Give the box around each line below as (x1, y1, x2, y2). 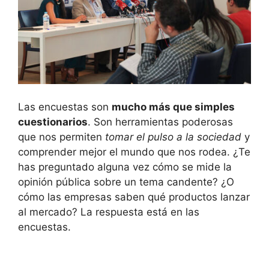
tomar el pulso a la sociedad (105, 130, 241, 143)
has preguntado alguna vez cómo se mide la (18, 160, 232, 173)
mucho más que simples (112, 100, 235, 113)
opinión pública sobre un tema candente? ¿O (18, 175, 234, 188)
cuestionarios (18, 115, 88, 128)
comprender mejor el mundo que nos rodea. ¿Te (18, 145, 250, 158)
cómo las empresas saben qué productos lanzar (18, 190, 250, 203)
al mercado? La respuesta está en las (18, 205, 199, 218)
